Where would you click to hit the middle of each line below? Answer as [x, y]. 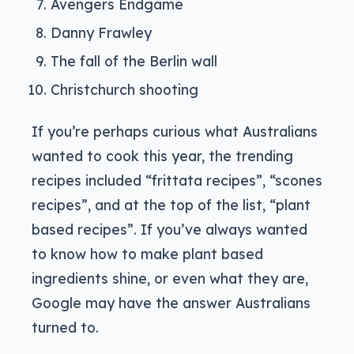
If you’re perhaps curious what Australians [175, 132]
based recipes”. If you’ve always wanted [169, 230]
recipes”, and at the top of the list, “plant [171, 205]
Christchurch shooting [124, 90]
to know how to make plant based [147, 254]
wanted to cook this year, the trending [162, 156]
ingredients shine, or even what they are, [170, 279]
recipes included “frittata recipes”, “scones [177, 181]
